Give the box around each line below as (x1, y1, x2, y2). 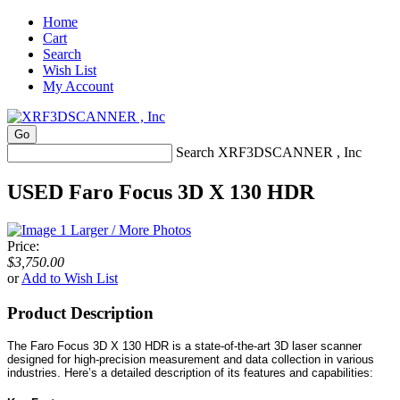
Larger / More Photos (71, 221, 191, 237)
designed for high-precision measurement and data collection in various (7, 353, 374, 367)
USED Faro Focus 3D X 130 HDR (7, 179, 314, 204)
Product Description (7, 303, 154, 322)
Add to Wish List (21, 270, 118, 286)
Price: (7, 237, 39, 254)
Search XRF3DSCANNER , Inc (176, 145, 362, 160)
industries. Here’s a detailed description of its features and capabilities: (7, 366, 373, 380)
